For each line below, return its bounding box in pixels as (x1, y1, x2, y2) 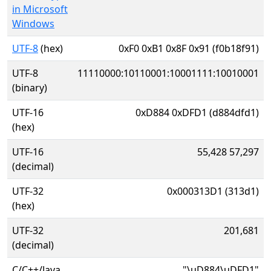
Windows (12, 17, 54, 30)
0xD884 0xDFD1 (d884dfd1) (135, 106, 259, 119)
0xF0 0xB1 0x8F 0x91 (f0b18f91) (119, 42, 259, 55)
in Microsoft (12, 2, 68, 16)
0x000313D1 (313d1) (167, 184, 259, 198)
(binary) (12, 81, 47, 94)
